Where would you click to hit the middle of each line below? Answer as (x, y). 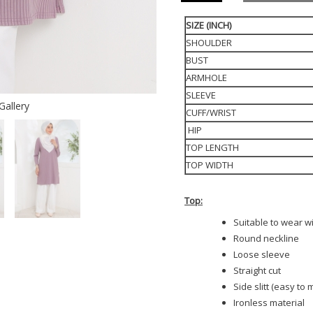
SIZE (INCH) (210, 25)
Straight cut (257, 270)
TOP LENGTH (212, 147)
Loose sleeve (262, 254)
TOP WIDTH (210, 165)
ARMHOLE (206, 78)
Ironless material (269, 303)
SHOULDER (209, 43)
